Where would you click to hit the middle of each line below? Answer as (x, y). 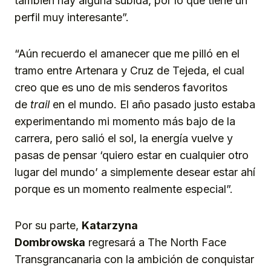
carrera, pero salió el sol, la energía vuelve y (124, 139)
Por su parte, (48, 226)
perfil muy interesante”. (72, 18)
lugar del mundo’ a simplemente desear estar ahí (135, 172)
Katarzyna (110, 226)
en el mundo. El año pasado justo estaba (152, 105)
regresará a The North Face (156, 243)
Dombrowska (50, 243)
